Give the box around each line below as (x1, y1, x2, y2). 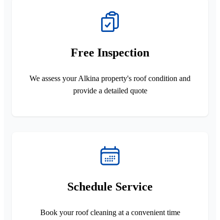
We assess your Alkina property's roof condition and (29, 74, 191, 82)
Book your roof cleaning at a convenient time (40, 208, 180, 217)
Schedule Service (67, 180, 153, 193)
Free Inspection (71, 46, 149, 59)
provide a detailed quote (73, 86, 147, 95)
